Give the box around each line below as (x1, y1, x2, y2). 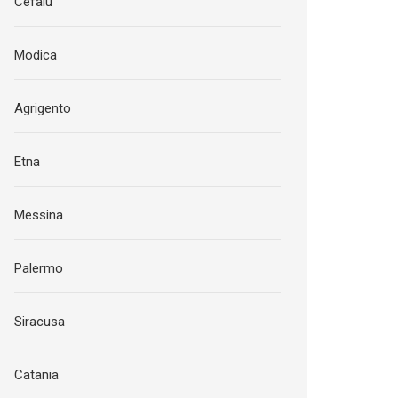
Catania (14, 367, 60, 383)
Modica (14, 47, 58, 63)
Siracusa (14, 314, 66, 330)
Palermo (14, 260, 64, 276)
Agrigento (14, 100, 72, 116)
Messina (14, 207, 64, 223)
